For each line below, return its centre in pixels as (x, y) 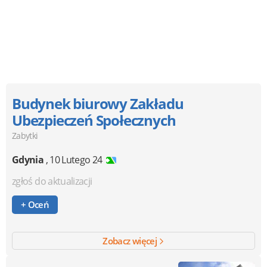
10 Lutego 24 (76, 159)
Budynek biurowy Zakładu (98, 103)
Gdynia (28, 159)
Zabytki (25, 135)
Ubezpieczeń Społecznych (94, 120)
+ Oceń (38, 204)
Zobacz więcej (131, 240)
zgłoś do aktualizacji (52, 181)
